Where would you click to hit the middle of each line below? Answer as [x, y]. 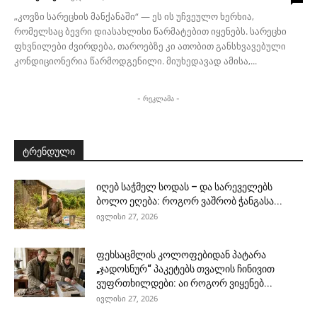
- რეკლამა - [158, 99]
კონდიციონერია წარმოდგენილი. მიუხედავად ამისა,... [136, 61]
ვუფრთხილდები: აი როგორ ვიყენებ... [184, 283]
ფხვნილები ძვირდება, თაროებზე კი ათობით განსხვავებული [150, 46]
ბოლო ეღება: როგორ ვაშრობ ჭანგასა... [189, 201]
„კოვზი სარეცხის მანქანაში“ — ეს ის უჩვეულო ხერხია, [134, 17]
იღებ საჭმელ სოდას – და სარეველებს [184, 187]
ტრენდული [49, 152]
